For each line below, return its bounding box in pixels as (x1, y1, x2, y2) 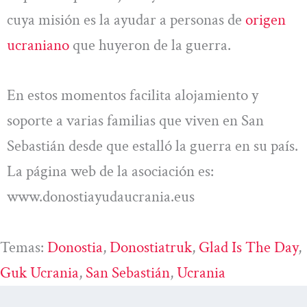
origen (245, 9, 286, 30)
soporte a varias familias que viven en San (7, 110, 264, 132)
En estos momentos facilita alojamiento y (7, 85, 258, 106)
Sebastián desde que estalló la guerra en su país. (7, 136, 298, 157)
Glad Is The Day (199, 236, 298, 258)
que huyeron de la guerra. (69, 34, 231, 56)
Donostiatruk (110, 236, 192, 258)
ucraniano (7, 34, 69, 56)
